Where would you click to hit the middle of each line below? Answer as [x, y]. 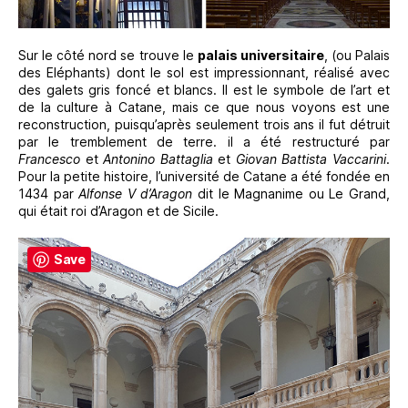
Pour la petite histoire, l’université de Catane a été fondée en [204, 177]
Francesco [49, 159]
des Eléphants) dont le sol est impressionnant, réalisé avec [204, 73]
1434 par [49, 194]
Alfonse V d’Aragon [136, 194]
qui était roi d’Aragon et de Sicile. [118, 211]
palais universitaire [260, 56]
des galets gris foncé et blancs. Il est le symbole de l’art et [204, 90]
